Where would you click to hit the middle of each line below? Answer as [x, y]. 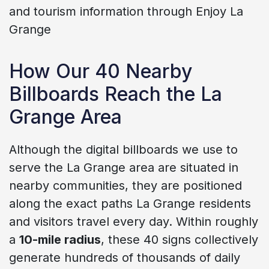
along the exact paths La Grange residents [130, 203]
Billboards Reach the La [116, 94]
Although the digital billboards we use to [123, 149]
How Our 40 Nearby [101, 71]
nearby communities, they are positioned [125, 185]
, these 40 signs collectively [180, 239]
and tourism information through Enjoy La [126, 11]
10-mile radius [60, 239]
